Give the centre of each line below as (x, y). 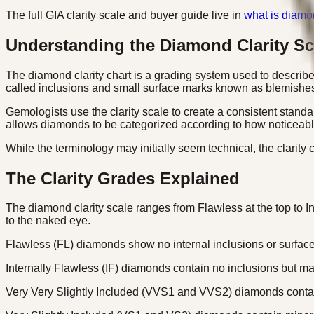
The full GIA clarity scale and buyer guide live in (125, 15)
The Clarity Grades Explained (123, 178)
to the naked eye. (48, 221)
